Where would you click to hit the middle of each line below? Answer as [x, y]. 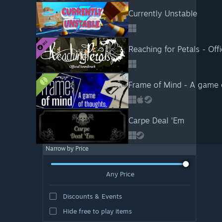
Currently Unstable [163, 13]
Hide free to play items [97, 211]
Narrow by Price [67, 148]
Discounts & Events [92, 196]
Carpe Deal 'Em [156, 120]
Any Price [120, 174]
